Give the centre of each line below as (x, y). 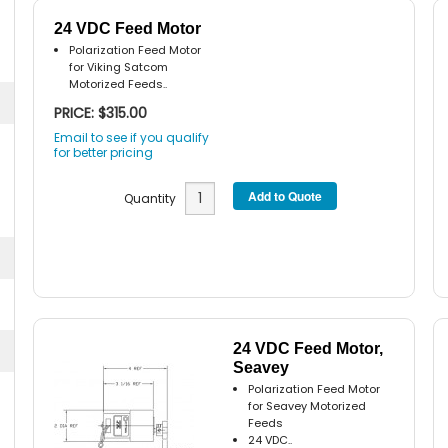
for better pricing (104, 152)
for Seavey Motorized (307, 406)
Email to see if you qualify (132, 137)
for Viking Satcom (119, 67)
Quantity (154, 199)
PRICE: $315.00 (101, 112)
